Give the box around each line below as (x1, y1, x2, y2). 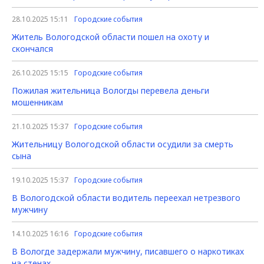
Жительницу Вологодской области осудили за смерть (12, 138, 233, 150)
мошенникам (12, 97, 63, 108)
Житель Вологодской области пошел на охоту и (12, 31, 209, 42)
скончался (12, 43, 53, 54)
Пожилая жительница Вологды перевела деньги (12, 85, 209, 96)
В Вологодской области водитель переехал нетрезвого (12, 192, 240, 203)
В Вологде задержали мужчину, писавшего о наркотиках (12, 246, 244, 257)
